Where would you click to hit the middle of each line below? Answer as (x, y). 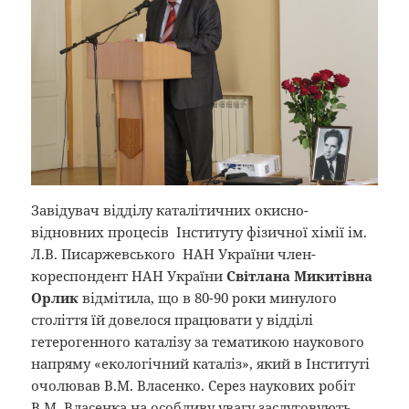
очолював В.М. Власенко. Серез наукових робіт (194, 386)
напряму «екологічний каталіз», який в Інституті (201, 364)
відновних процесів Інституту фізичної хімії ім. (199, 232)
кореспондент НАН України (127, 276)
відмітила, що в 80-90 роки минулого (210, 298)
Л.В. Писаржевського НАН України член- (174, 254)
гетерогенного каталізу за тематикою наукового (198, 342)
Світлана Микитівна (298, 276)
